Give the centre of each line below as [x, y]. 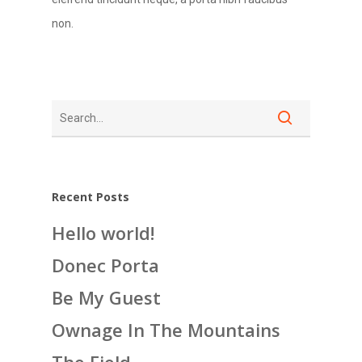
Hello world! [103, 233]
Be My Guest [106, 297]
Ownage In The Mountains [166, 330]
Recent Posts [90, 197]
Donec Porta [105, 265]
